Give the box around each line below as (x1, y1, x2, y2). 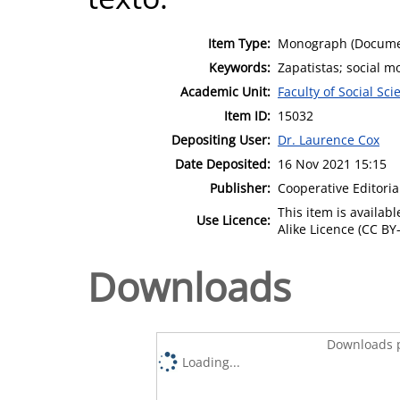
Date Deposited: (175, 154, 271, 172)
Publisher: (210, 179, 271, 196)
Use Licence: (196, 211, 271, 229)
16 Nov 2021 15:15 (278, 154, 387, 172)
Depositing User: (171, 130, 271, 148)
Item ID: (224, 106, 271, 124)
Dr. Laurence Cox (278, 130, 379, 148)
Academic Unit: (180, 82, 271, 100)
